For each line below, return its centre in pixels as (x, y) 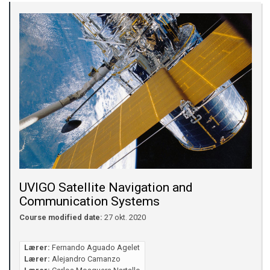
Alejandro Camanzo (86, 259)
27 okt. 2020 (124, 218)
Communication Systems (89, 201)
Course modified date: (61, 218)
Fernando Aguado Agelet (96, 248)
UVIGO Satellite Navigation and (106, 187)
